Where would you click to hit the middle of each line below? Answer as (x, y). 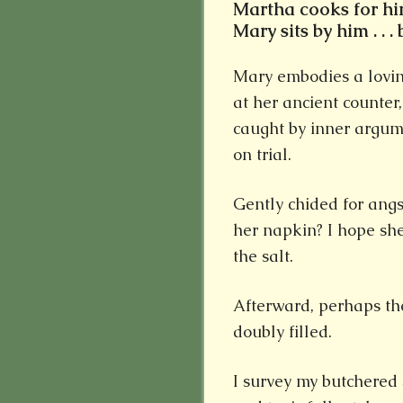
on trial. (262, 154)
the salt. (263, 255)
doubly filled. (282, 331)
